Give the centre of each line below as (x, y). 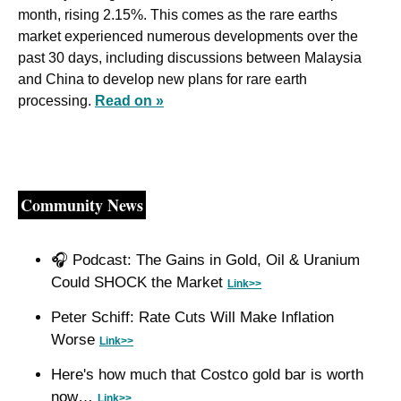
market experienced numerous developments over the (188, 37)
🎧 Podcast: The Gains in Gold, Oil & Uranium (205, 260)
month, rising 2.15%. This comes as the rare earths (178, 15)
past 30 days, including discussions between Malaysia (190, 58)
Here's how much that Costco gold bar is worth (207, 375)
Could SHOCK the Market (139, 283)
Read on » (129, 101)
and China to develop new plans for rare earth (162, 80)
